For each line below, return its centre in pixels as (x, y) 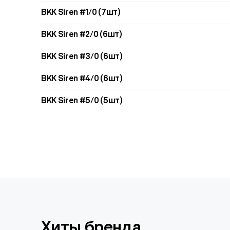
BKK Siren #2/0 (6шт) (82, 35)
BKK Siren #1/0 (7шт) (81, 13)
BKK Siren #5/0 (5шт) (82, 101)
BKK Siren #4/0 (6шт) (82, 79)
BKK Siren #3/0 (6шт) (82, 57)
